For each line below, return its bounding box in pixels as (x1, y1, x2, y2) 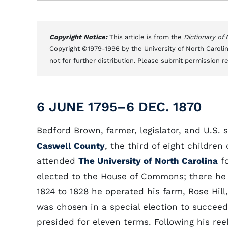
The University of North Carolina (78, 156, 218, 166)
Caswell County (37, 140, 105, 151)
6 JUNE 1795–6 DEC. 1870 (37, 99, 202, 115)
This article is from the (109, 33, 184, 41)
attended (37, 156, 78, 166)
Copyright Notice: (49, 33, 109, 41)
